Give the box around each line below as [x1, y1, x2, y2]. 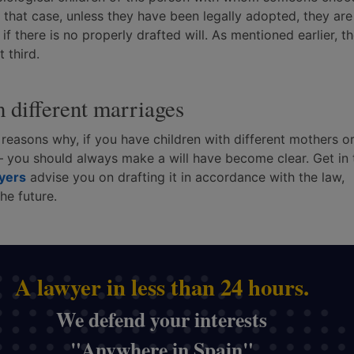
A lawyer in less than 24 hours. [14, 270, 309, 303]
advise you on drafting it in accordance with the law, [26, 169, 345, 185]
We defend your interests [56, 304, 268, 334]
